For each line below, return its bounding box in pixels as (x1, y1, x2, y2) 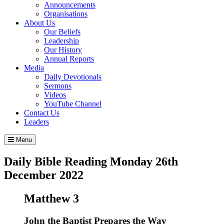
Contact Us (24, 108, 59, 117)
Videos (44, 90, 66, 99)
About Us (24, 18, 55, 27)
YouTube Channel (44, 99, 101, 108)
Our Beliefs (44, 27, 80, 36)
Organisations (44, 9, 87, 18)
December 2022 (4, 168, 83, 181)
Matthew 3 (24, 191, 79, 205)
